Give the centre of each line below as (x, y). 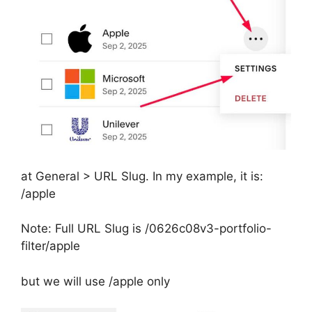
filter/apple (50, 246)
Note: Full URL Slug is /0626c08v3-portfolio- (146, 229)
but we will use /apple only (95, 281)
